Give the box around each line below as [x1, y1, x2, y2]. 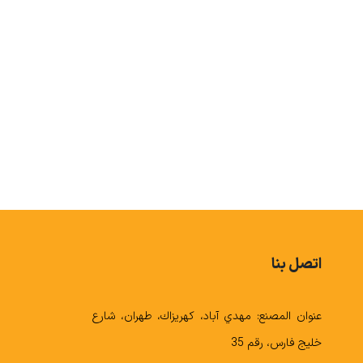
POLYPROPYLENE [185, 145, 288, 165]
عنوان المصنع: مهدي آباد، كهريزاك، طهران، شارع [91, 307, 322, 325]
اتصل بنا [271, 253, 322, 275]
